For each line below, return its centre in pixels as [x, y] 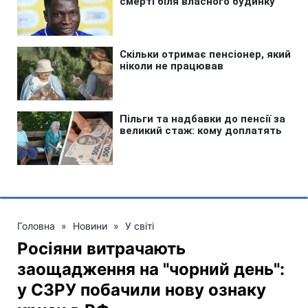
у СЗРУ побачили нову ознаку [142, 289]
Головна [36, 225]
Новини [90, 225]
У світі [140, 225]
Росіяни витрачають [101, 248]
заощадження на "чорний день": [151, 269]
